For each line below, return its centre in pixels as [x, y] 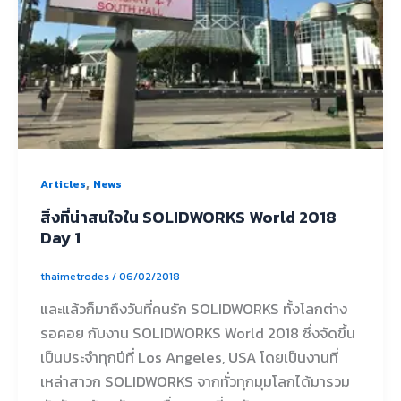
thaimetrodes [76, 276]
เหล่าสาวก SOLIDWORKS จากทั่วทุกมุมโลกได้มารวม [195, 381]
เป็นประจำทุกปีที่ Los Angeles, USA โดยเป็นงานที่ [189, 357]
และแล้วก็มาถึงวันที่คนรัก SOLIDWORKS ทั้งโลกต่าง [193, 308]
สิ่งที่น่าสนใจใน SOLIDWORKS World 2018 [188, 217]
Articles [63, 183]
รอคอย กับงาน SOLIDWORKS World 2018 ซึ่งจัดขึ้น [197, 333]
